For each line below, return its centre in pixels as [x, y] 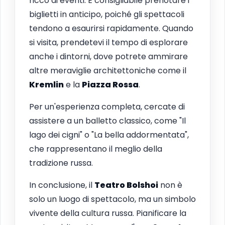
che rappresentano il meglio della [96, 149]
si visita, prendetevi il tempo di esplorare [108, 42]
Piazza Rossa [110, 84]
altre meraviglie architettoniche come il [108, 70]
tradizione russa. [61, 163]
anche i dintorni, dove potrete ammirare [108, 56]
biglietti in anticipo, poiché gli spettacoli [107, 14]
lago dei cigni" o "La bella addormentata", [109, 135]
